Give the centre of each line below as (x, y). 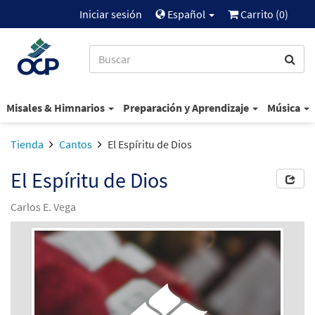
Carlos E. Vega (43, 207)
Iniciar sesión (111, 14)
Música (284, 107)
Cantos (76, 144)
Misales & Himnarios (56, 107)
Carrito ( (259, 14)
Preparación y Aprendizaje (187, 107)
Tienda (27, 144)
